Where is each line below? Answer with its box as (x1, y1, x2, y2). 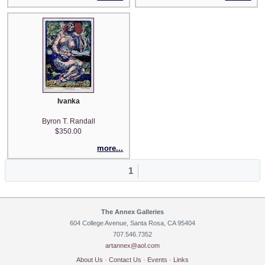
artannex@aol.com (105, 242, 160, 250)
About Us (76, 256, 103, 264)
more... (97, 143, 124, 153)
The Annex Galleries (101, 208, 164, 216)
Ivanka (57, 97, 80, 106)
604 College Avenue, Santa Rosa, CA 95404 (70, 219, 195, 227)
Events (147, 256, 167, 264)
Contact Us (109, 256, 141, 264)
